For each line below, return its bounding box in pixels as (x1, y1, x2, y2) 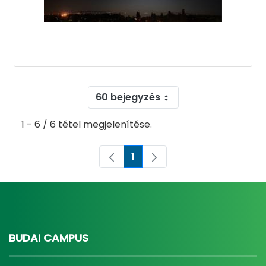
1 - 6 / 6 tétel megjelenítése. (21, 118, 152, 132)
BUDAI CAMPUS (9, 230, 88, 246)
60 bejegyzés (95, 90, 160, 104)
